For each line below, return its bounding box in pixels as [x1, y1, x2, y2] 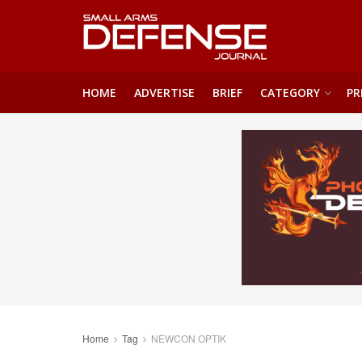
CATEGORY [260, 85, 320, 100]
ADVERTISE [134, 85, 195, 100]
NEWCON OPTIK [151, 331, 226, 345]
